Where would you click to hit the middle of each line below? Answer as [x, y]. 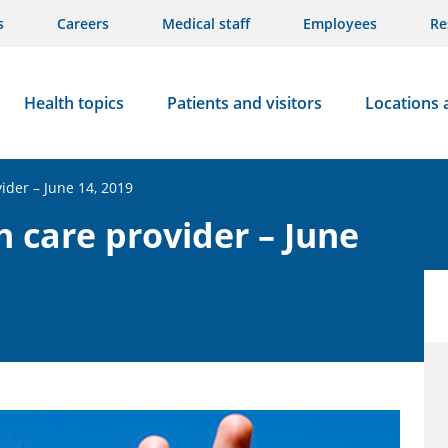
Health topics [73, 103]
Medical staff [206, 23]
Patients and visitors [244, 103]
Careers [83, 23]
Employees [340, 23]
